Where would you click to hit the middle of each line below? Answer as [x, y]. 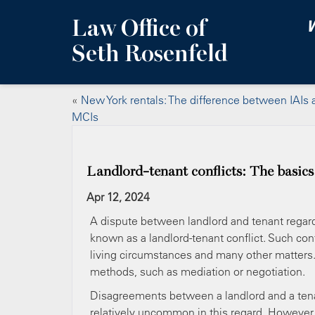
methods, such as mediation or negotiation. [198, 271]
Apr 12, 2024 [118, 197]
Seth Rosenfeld [150, 54]
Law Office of [139, 28]
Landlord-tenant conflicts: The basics [200, 172]
